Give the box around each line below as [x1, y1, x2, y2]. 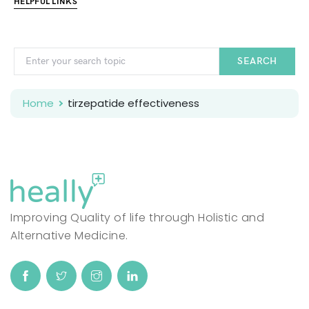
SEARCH [237, 55, 277, 67]
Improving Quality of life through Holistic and [10, 210, 264, 226]
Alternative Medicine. [10, 228, 128, 243]
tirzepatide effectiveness [68, 96, 199, 110]
